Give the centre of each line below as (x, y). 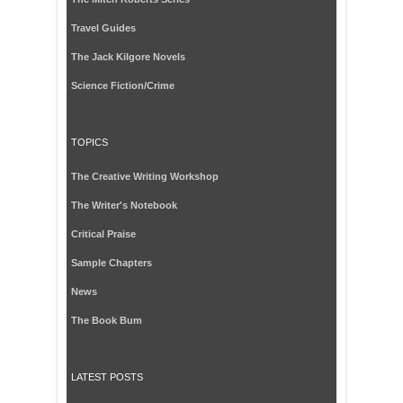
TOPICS (90, 142)
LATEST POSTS (107, 377)
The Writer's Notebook (124, 205)
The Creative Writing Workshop (145, 176)
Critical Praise (103, 234)
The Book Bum (107, 320)
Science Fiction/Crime (123, 85)
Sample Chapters (112, 263)
